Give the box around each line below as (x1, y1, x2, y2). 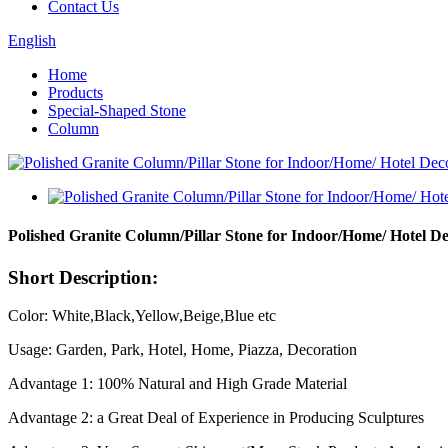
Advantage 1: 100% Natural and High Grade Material (8, 375, 347, 393)
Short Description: (8, 266, 158, 288)
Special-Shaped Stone (48, 102, 186, 119)
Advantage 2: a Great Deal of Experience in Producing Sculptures (8, 409, 424, 427)
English (8, 32, 56, 49)
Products (48, 84, 103, 101)
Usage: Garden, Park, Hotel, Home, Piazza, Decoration (8, 341, 357, 359)
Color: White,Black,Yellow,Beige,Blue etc (8, 307, 276, 325)
